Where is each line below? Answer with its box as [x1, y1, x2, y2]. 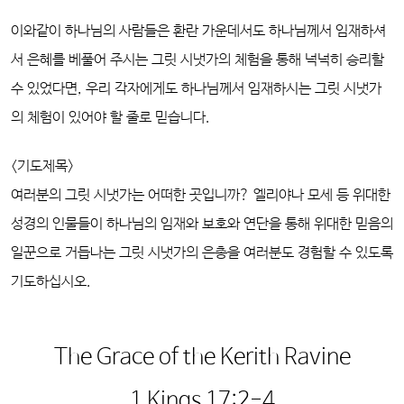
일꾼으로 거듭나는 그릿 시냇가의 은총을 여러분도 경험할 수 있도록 [11, 244, 393, 262]
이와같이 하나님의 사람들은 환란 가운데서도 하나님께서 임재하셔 [11, 23, 386, 40]
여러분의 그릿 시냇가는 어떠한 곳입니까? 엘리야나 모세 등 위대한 [11, 187, 390, 204]
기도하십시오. [11, 273, 91, 290]
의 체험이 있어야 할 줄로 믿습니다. [11, 109, 210, 126]
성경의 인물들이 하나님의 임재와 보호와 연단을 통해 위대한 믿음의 [11, 216, 393, 233]
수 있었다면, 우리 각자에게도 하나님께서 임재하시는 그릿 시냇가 [11, 80, 381, 97]
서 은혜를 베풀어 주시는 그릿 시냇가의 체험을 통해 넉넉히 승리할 [11, 51, 384, 69]
